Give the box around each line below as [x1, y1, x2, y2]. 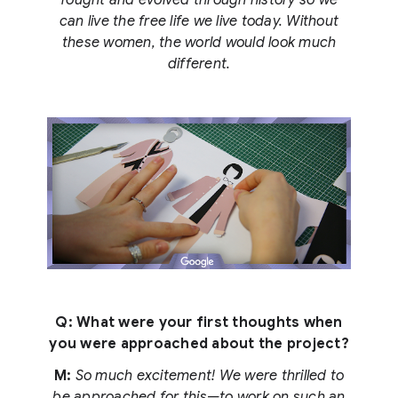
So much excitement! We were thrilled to [75, 367, 345, 386]
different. [167, 55, 231, 74]
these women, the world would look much [61, 34, 337, 52]
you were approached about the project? [49, 335, 349, 354]
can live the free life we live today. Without [59, 12, 339, 31]
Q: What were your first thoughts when [55, 314, 343, 332]
